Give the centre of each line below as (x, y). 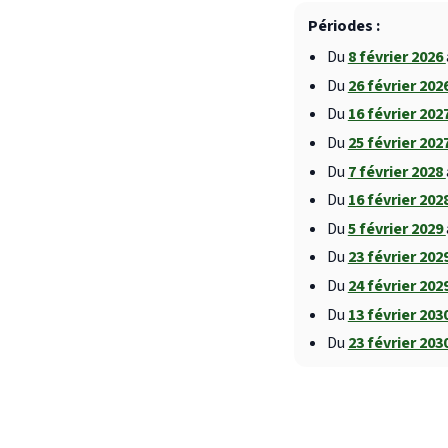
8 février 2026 (396, 57)
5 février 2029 (396, 228)
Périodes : (343, 26)
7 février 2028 (396, 171)
